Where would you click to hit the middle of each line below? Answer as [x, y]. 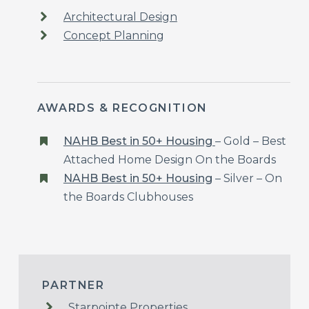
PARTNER [73, 285]
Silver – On [252, 179]
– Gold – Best [250, 141]
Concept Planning [113, 36]
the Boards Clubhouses [128, 197]
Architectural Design [120, 17]
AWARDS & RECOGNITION [122, 108]
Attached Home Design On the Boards [169, 160]
